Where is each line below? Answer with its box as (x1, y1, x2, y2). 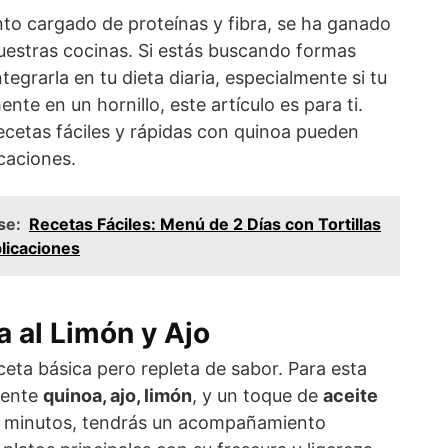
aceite (323, 385, 378, 407)
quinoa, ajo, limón (43, 385, 192, 407)
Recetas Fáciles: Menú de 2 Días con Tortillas (29, 214, 381, 235)
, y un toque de (192, 385, 323, 407)
